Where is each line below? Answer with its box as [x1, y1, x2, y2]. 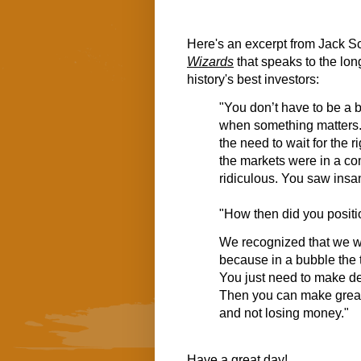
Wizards [187, 55, 234, 69]
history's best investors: [187, 73, 319, 87]
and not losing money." [219, 306, 349, 321]
